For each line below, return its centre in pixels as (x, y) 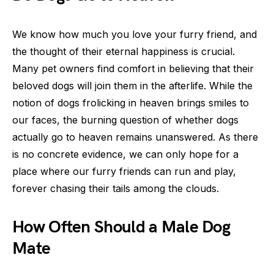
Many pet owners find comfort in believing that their (133, 68)
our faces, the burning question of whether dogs (125, 120)
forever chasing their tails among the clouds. (116, 188)
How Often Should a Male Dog (121, 227)
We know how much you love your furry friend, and (135, 34)
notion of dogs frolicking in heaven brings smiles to (131, 103)
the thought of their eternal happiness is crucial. (124, 51)
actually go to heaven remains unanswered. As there (135, 137)
